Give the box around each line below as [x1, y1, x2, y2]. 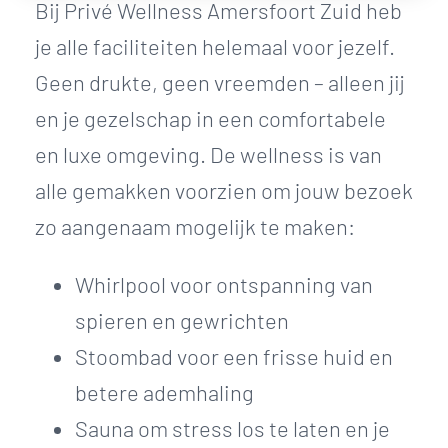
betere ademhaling [75, 379, 254, 406]
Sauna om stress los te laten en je [75, 415, 390, 442]
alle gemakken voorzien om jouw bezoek [35, 177, 413, 204]
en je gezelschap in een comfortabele [35, 105, 386, 132]
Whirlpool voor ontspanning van [75, 271, 373, 298]
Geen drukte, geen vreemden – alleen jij [35, 69, 405, 96]
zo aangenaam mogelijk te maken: [35, 213, 355, 240]
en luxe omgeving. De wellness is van [35, 141, 382, 168]
